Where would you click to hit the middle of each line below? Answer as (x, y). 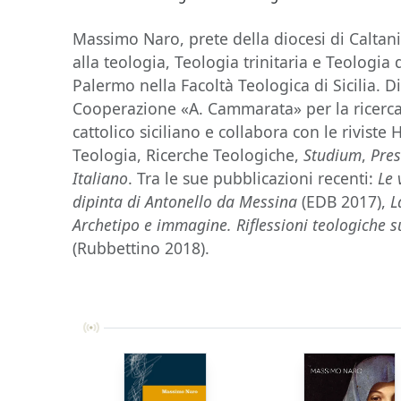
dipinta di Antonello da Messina (185, 201)
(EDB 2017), (344, 201)
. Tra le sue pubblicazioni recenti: (253, 178)
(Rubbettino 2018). (141, 248)
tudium (337, 155)
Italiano (101, 178)
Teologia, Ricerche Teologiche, (188, 155)
